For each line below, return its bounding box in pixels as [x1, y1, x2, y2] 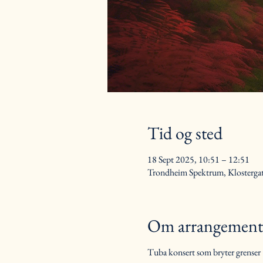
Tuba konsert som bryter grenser [147, 246, 261, 258]
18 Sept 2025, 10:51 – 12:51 [147, 153, 249, 166]
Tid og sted [147, 122, 222, 144]
